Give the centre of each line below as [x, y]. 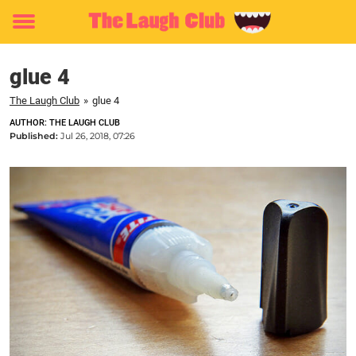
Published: [35, 136]
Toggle [34, 33]
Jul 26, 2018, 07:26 [98, 136]
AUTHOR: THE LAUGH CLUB [65, 123]
